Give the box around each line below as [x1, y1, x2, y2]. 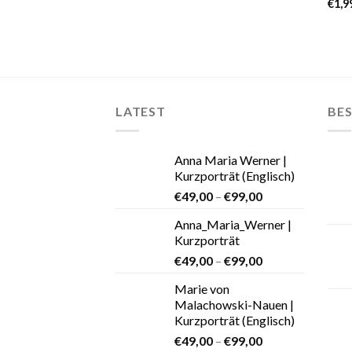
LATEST [115, 104, 166, 119]
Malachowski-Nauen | [174, 296, 294, 312]
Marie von [174, 280, 229, 296]
